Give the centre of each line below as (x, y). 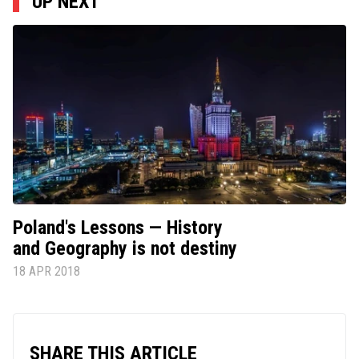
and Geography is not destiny (125, 248)
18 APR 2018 (46, 271)
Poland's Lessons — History (118, 227)
